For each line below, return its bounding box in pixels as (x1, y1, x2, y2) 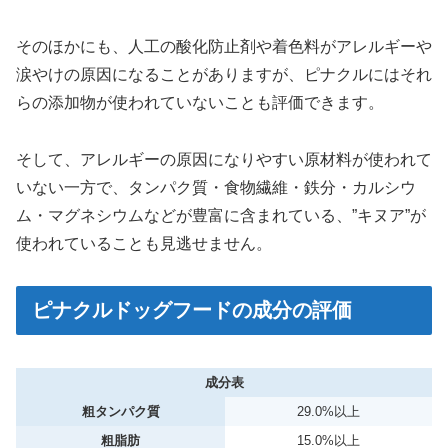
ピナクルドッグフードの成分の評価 (32, 299, 352, 322)
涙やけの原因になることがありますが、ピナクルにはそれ (16, 65, 432, 83)
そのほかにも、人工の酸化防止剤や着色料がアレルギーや (16, 37, 432, 55)
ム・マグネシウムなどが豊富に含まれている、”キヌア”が (16, 206, 426, 224)
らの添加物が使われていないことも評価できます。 (16, 93, 384, 111)
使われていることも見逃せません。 (16, 234, 272, 252)
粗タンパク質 (81, 403, 160, 419)
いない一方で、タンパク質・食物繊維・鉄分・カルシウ (16, 178, 416, 196)
